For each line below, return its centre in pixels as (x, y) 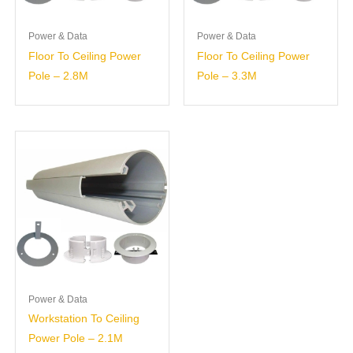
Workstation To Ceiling (84, 319)
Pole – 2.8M (59, 76)
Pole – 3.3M (227, 76)
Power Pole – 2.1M (76, 339)
